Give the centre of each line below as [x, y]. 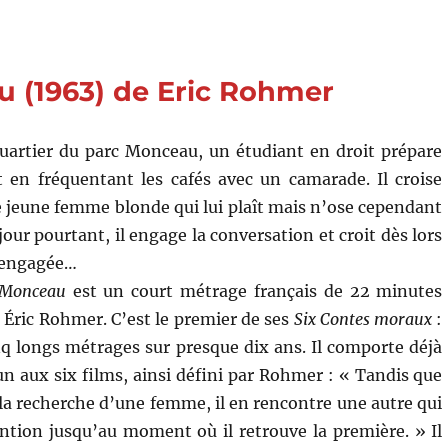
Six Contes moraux [363, 318]
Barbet [176, 28]
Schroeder [187, 49]
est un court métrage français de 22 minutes [254, 290]
